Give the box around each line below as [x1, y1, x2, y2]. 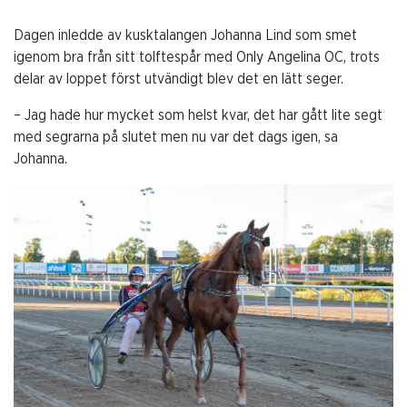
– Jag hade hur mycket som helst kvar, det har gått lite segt [14, 107, 382, 123]
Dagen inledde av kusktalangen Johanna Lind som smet [14, 27, 357, 43]
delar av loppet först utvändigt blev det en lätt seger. [14, 71, 343, 86]
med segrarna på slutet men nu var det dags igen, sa [14, 129, 338, 144]
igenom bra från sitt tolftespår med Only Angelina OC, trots [14, 49, 380, 65]
